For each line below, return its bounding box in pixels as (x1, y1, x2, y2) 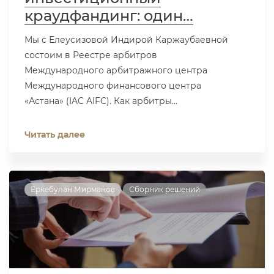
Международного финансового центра (24, 80, 201, 92)
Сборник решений (129, 185, 200, 194)
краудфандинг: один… (24, 7, 193, 25)
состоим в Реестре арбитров (24, 50, 157, 61)
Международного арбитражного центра (24, 65, 207, 76)
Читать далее (24, 129, 85, 141)
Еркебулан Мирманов (31, 185, 115, 194)
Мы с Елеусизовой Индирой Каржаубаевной (24, 34, 228, 46)
